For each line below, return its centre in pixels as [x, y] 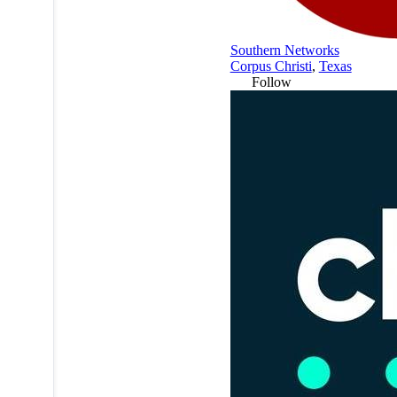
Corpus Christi [271, 66]
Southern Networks [284, 50]
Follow [271, 82]
